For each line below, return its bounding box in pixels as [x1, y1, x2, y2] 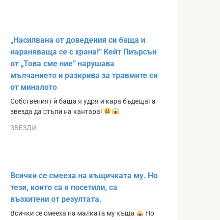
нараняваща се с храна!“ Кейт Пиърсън [10, 47, 157, 56]
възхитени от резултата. [10, 194, 102, 204]
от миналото [10, 82, 57, 92]
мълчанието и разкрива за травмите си [10, 70, 158, 80]
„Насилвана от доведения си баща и [10, 35, 145, 45]
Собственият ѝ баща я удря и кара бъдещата [10, 97, 156, 106]
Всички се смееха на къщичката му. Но [10, 171, 158, 181]
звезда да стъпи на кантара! [10, 107, 104, 116]
